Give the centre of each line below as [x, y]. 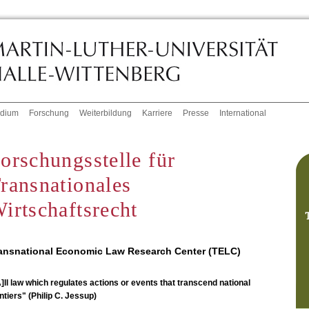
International [243, 113]
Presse [196, 113]
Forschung [49, 113]
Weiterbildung [106, 113]
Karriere [158, 113]
